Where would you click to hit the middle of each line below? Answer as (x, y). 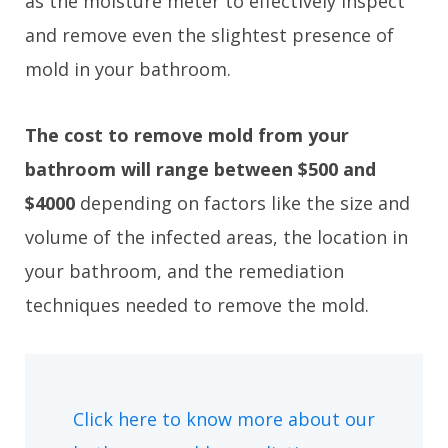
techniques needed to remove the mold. (197, 305)
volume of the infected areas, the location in (216, 237)
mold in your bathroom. (128, 69)
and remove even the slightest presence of (209, 35)
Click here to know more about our (224, 419)
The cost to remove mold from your (187, 135)
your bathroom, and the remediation (184, 271)
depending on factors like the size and (242, 203)
